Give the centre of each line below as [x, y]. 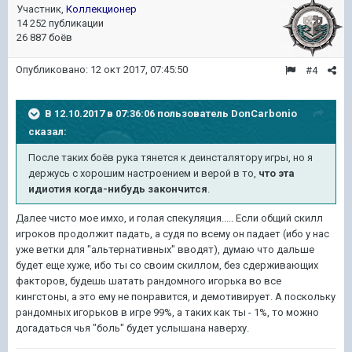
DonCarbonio [264, 113]
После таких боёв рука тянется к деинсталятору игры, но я [170, 158]
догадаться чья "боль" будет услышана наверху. [134, 328]
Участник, [41, 9]
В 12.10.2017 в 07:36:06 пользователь [138, 113]
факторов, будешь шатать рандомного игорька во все [148, 281]
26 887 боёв [44, 37]
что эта [277, 173]
